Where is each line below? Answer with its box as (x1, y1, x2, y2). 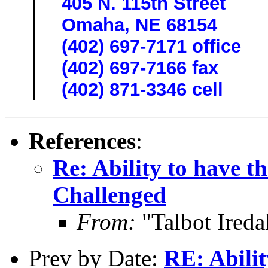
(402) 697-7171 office (62, 35, 246, 57)
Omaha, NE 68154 (62, 14, 217, 35)
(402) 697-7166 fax (62, 57, 218, 78)
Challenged (53, 181, 166, 208)
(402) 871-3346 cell (62, 78, 223, 100)
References (29, 127, 136, 154)
